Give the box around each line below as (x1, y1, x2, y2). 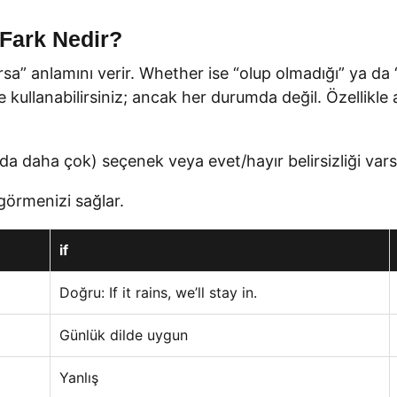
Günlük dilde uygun (59, 326, 188, 344)
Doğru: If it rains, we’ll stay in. (59, 284, 257, 301)
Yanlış (59, 369, 98, 386)
